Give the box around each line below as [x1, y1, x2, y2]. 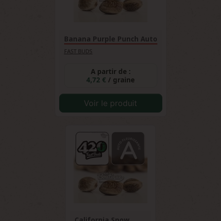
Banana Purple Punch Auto [64, 35, 157, 43]
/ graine [108, 75, 135, 84]
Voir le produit [84, 98, 137, 108]
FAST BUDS [64, 47, 93, 55]
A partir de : [90, 67, 131, 76]
